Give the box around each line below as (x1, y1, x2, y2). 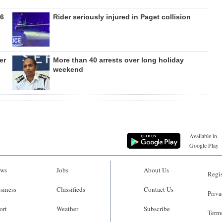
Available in (189, 131, 217, 140)
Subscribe (144, 204, 170, 213)
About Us (144, 165, 169, 174)
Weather (56, 204, 78, 213)
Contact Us (144, 184, 173, 194)
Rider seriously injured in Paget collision (53, 13, 191, 21)
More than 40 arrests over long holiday (53, 56, 184, 64)
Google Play (189, 141, 219, 149)
